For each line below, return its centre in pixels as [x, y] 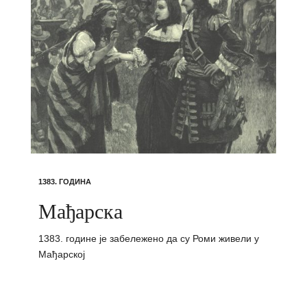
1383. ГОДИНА [64, 182]
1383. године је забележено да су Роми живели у [148, 239]
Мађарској [61, 255]
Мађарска [80, 211]
